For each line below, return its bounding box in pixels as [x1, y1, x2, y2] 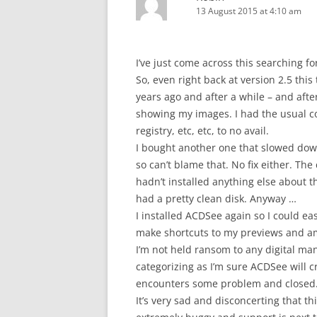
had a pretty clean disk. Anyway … [136, 192, 296, 205]
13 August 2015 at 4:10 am [196, 5, 301, 17]
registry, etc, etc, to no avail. [136, 124, 269, 137]
